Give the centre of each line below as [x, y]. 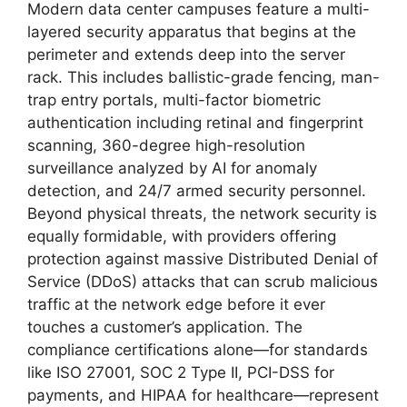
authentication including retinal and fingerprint [195, 123]
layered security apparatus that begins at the [192, 32]
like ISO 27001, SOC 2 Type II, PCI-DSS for [181, 373]
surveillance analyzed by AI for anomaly [172, 169]
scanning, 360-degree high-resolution [166, 146]
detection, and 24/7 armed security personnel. [197, 191]
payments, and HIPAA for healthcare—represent [203, 396]
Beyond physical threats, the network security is [202, 214]
